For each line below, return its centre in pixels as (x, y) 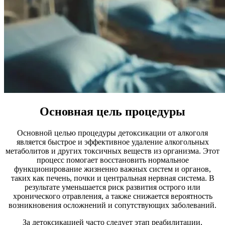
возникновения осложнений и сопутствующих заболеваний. (113, 205)
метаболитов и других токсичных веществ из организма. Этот (113, 151)
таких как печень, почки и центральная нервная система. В (113, 178)
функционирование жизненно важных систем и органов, (113, 169)
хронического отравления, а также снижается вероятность (113, 196)
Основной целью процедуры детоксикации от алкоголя (113, 133)
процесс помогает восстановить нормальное (113, 160)
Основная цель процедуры (113, 111)
